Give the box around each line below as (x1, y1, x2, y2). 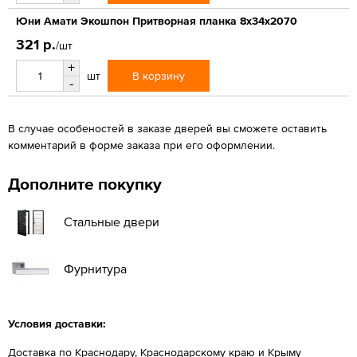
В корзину (132, 69, 185, 82)
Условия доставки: (8, 316, 106, 330)
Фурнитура (64, 261, 127, 276)
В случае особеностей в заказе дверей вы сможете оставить (8, 121, 327, 135)
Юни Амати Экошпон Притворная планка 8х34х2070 (16, 14, 297, 27)
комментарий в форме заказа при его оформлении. (8, 138, 275, 151)
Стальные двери (64, 214, 159, 229)
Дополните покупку (8, 174, 162, 193)
